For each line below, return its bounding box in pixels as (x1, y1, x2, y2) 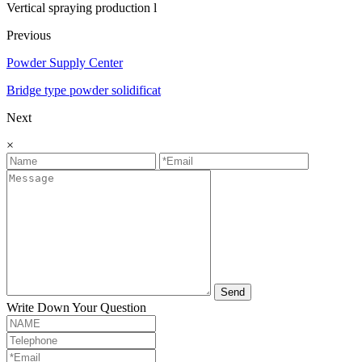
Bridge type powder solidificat (6, 83, 161, 98)
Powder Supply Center (6, 56, 123, 70)
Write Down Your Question (6, 301, 146, 315)
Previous (6, 28, 51, 43)
